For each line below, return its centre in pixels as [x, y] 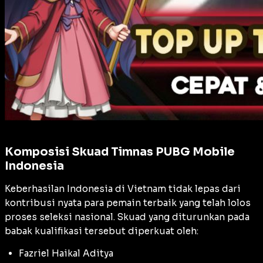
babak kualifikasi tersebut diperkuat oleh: [102, 231]
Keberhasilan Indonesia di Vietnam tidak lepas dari [123, 188]
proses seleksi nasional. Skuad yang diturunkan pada [127, 217]
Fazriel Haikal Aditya [66, 253]
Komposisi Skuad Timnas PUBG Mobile [120, 151]
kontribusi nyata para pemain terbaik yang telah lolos [128, 203]
